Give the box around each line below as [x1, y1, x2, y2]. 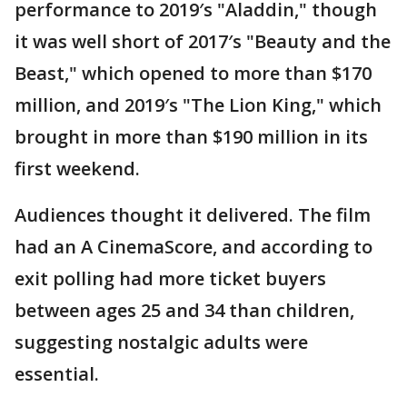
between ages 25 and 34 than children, [15, 298, 354, 323]
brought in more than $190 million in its [15, 124, 368, 150]
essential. [15, 362, 99, 387]
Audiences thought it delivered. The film [15, 203, 371, 228]
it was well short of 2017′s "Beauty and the [15, 29, 391, 55]
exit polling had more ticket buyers [15, 266, 326, 292]
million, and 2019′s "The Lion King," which [15, 93, 382, 118]
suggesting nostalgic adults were [15, 330, 308, 355]
